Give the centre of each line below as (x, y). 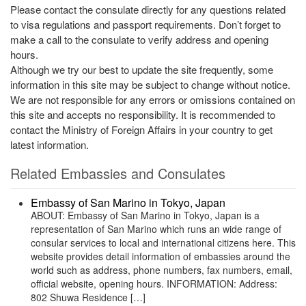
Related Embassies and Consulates (118, 173)
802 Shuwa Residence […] (88, 297)
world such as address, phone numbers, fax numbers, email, (162, 270)
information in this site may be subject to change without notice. (150, 84)
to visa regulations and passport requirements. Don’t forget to (145, 24)
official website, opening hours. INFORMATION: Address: (154, 283)
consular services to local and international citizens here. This (163, 242)
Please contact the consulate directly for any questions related (148, 9)
